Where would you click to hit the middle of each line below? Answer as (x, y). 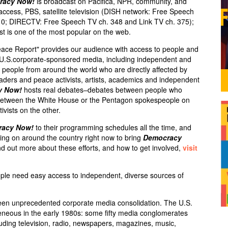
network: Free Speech (157, 11)
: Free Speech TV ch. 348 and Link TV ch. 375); (117, 21)
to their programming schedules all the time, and (112, 127)
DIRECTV (24, 21)
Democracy (162, 137)
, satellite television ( (71, 11)
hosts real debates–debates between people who (102, 90)
